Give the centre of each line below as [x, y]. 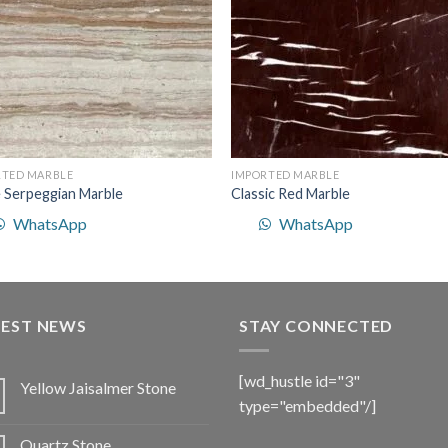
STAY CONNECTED [316, 326]
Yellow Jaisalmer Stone [98, 387]
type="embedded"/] [307, 405]
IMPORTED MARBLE [285, 174]
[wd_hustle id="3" [299, 380]
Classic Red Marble [291, 194]
